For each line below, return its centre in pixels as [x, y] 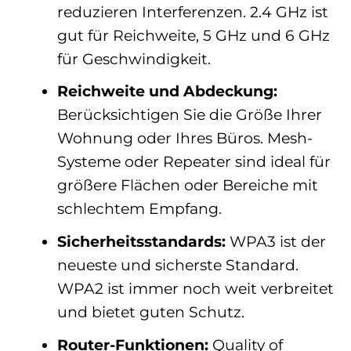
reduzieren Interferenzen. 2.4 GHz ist [192, 11]
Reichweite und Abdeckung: [167, 91]
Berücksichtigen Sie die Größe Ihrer [189, 115]
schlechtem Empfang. [139, 209]
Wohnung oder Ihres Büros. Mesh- [185, 138]
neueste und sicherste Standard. [177, 265]
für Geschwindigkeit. [134, 58]
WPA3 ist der [275, 241]
